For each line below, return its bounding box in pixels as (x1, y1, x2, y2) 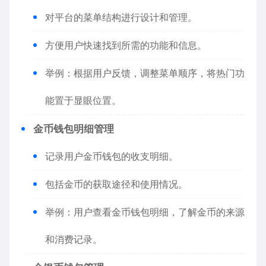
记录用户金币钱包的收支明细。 (45, 150, 178, 162)
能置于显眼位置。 (45, 94, 121, 106)
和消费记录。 (45, 233, 102, 245)
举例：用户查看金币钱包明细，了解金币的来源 (45, 206, 245, 218)
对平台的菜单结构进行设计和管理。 (45, 11, 197, 23)
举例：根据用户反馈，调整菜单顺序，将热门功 (45, 67, 245, 79)
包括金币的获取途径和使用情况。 (45, 178, 188, 190)
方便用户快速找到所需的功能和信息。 (45, 39, 207, 51)
